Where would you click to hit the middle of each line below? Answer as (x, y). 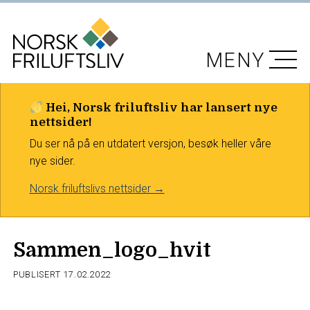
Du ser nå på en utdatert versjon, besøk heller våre (150, 143)
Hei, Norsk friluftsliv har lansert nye (160, 108)
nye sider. (52, 161)
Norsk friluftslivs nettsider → (97, 188)
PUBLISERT (38, 274)
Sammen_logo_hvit (112, 250)
